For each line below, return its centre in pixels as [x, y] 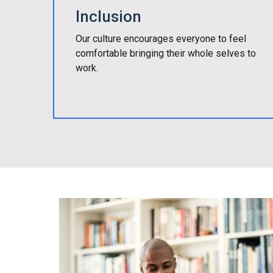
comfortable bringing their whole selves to [166, 53]
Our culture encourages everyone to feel [161, 38]
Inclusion [109, 16]
